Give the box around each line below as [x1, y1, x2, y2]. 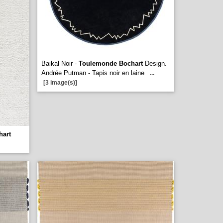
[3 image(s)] [43, 79, 77, 86]
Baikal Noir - [41, 60, 79, 67]
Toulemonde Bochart [79, 60, 143, 67]
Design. [143, 60, 167, 67]
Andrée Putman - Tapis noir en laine [41, 69, 144, 77]
